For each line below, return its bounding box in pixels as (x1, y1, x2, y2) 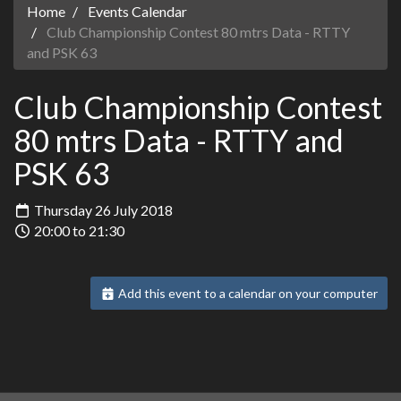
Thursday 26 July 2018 (31, 201, 173, 219)
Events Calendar (88, 2, 187, 20)
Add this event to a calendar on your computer (115, 286, 378, 302)
